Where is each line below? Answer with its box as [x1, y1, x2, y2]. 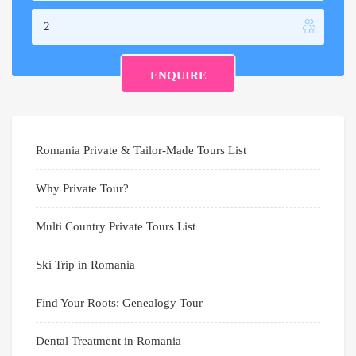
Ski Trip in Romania [36, 258, 135, 272]
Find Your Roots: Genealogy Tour [36, 296, 203, 310]
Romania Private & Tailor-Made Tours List [36, 144, 246, 157]
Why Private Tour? [36, 182, 129, 195]
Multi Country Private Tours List [36, 220, 195, 234]
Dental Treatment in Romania [36, 335, 181, 348]
